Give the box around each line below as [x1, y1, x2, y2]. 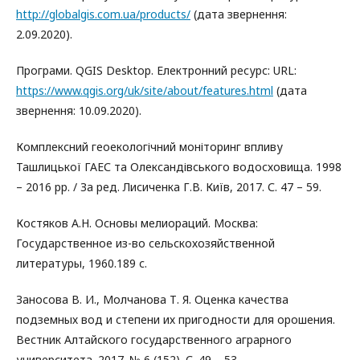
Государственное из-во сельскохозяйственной [16, 235, 275, 251]
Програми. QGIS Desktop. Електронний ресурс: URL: [16, 63, 297, 78]
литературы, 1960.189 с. [16, 256, 147, 271]
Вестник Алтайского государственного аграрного [16, 332, 292, 347]
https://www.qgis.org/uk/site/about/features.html [16, 83, 273, 98]
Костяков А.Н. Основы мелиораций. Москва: [16, 215, 258, 231]
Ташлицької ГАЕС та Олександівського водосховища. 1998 [16, 159, 342, 174]
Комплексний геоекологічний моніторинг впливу [16, 139, 283, 154]
